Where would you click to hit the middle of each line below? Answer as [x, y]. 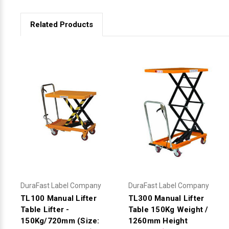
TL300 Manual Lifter [166, 198]
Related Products [61, 24]
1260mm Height [158, 221]
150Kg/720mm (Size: [60, 221]
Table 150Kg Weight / [168, 209]
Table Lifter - [45, 209]
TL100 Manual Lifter [59, 198]
